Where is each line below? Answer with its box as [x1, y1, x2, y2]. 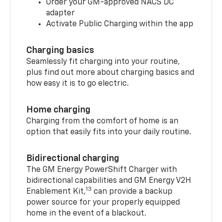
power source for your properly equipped [26, 199, 180, 207]
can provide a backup [92, 188, 173, 196]
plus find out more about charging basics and [26, 69, 195, 77]
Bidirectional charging [26, 154, 120, 164]
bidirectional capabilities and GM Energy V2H [26, 177, 192, 185]
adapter [46, 9, 75, 18]
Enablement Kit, [26, 188, 86, 196]
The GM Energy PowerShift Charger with [26, 166, 177, 174]
